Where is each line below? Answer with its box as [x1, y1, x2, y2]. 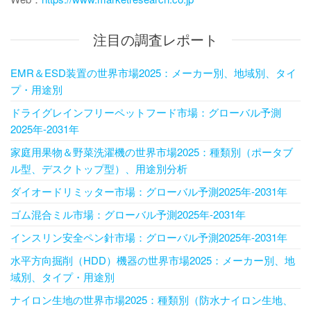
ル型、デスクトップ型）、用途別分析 [10, 161, 187, 176]
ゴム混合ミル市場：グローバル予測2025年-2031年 [10, 207, 246, 222]
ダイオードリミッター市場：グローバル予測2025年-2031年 [10, 184, 287, 199]
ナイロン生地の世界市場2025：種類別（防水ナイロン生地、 [10, 292, 293, 308]
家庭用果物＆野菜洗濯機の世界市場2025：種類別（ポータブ [10, 144, 293, 160]
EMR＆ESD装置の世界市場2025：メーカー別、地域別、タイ [10, 65, 296, 81]
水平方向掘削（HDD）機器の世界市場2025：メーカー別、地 [10, 253, 295, 268]
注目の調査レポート [93, 29, 218, 50]
